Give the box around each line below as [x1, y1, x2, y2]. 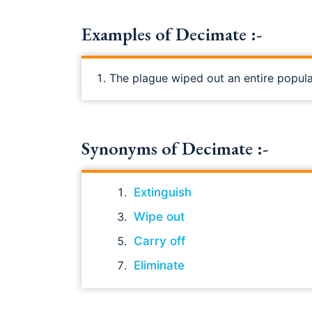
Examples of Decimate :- [81, 22, 262, 46]
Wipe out [134, 209, 185, 224]
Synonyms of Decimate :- [81, 136, 268, 160]
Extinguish [134, 185, 192, 199]
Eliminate [134, 258, 185, 272]
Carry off [134, 233, 185, 248]
